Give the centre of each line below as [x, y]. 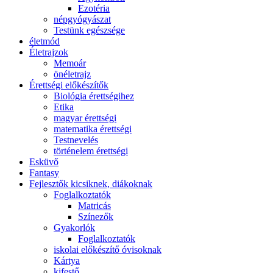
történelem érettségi [91, 151]
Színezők [96, 217]
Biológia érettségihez [94, 96]
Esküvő [44, 162]
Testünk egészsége [89, 30]
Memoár [70, 63]
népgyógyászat [82, 19]
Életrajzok [49, 52]
